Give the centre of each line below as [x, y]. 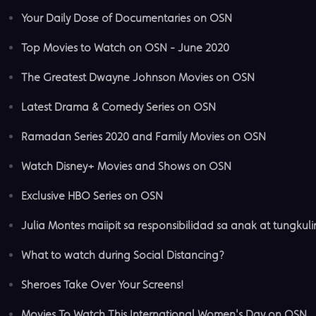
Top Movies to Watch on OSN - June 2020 [125, 47]
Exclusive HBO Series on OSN [92, 195]
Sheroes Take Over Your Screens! [102, 284]
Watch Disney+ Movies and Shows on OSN [126, 166]
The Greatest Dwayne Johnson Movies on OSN [138, 77]
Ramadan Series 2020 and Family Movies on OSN [144, 136]
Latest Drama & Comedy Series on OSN [119, 107]
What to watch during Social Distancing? [123, 255]
